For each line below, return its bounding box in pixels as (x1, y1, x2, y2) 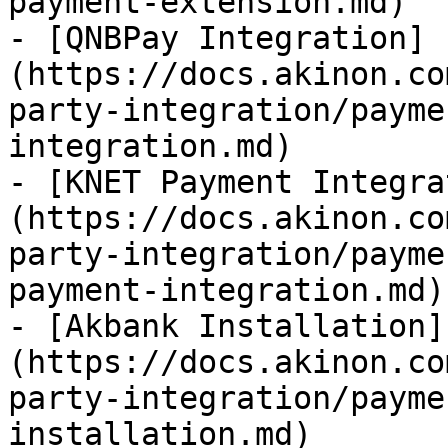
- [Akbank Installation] (8, 308, 445, 344)
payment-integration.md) (8, 272, 445, 308)
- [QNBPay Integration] (8, 20, 426, 56)
